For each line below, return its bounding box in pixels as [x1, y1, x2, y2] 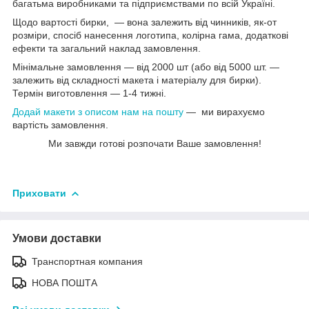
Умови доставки [12, 232, 101, 244]
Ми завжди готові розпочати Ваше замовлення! [48, 137, 261, 149]
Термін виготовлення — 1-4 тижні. [12, 87, 169, 99]
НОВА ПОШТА [32, 277, 97, 288]
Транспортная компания [32, 255, 143, 267]
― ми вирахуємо [183, 106, 265, 117]
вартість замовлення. [12, 119, 108, 130]
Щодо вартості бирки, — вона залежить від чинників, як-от [12, 16, 277, 28]
